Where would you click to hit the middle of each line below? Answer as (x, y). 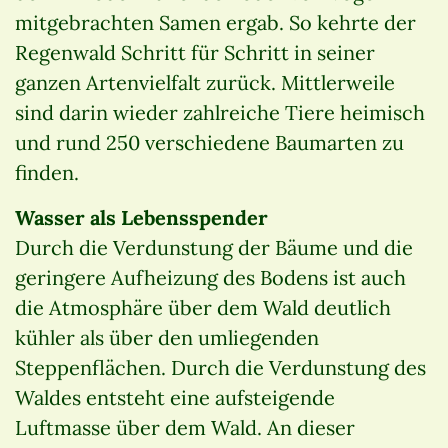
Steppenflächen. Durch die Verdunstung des (220, 367)
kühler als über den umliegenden (167, 337)
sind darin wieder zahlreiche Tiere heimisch (220, 112)
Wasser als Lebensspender (141, 217)
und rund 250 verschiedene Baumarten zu (209, 142)
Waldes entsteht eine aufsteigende (175, 397)
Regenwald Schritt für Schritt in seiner (195, 52)
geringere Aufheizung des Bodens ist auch (210, 277)
